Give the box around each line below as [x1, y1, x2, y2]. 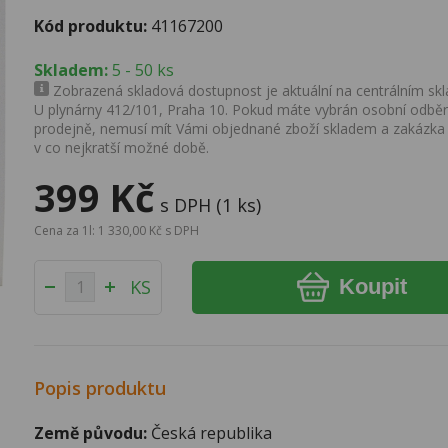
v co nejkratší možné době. [34, 137, 210, 157]
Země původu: [34, 421, 148, 444]
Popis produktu [34, 375, 167, 400]
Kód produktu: [34, 14, 148, 37]
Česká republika [147, 421, 273, 444]
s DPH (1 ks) [160, 192, 262, 217]
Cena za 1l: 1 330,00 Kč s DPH [34, 221, 200, 239]
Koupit [338, 274, 407, 300]
